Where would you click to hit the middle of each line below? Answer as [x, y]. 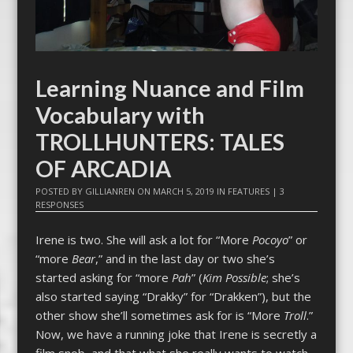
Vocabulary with [120, 115]
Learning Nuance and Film [169, 89]
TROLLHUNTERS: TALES [160, 142]
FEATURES [248, 191]
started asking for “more [103, 277]
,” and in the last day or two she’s [185, 258]
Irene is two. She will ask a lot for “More [143, 239]
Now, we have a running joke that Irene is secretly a [176, 334]
